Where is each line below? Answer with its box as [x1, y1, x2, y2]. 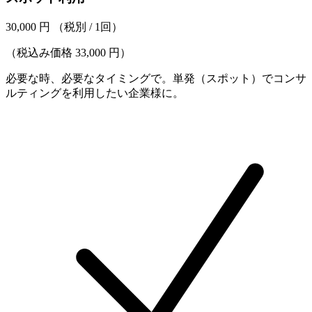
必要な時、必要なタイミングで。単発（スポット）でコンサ [6, 72, 306, 84]
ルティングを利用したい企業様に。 [6, 86, 184, 99]
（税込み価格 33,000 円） [6, 46, 131, 58]
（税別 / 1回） [53, 20, 123, 33]
